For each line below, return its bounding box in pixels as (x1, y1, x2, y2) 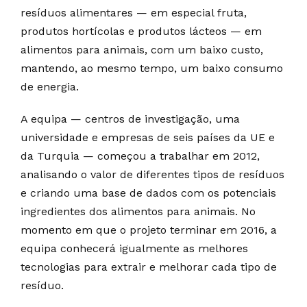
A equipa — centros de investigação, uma (21, 112, 240, 125)
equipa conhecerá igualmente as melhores (21, 242, 248, 255)
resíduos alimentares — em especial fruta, (21, 6, 247, 19)
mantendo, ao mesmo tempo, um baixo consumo (21, 62, 283, 75)
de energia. (21, 80, 79, 93)
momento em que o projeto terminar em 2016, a (21, 223, 277, 236)
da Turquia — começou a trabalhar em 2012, (21, 149, 260, 162)
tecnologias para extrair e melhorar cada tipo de (21, 260, 277, 273)
